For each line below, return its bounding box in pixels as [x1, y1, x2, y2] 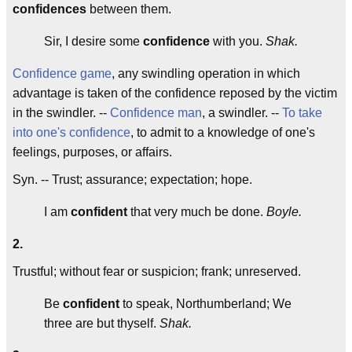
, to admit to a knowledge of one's [130, 126, 315, 139]
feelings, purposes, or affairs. [13, 145, 172, 159]
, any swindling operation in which [112, 67, 300, 80]
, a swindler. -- [202, 106, 282, 119]
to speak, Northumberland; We [119, 297, 291, 310]
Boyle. [266, 205, 302, 218]
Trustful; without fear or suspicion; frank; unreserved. [13, 265, 301, 278]
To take [282, 106, 322, 119]
